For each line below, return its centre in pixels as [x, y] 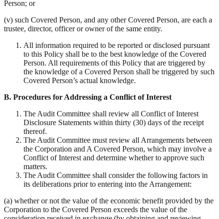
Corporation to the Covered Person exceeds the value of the [96, 210]
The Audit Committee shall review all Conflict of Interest [111, 114]
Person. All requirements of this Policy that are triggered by [114, 63]
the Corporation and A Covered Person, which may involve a [118, 149]
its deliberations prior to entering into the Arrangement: [108, 184]
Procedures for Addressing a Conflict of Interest [92, 97]
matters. [35, 167]
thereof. [35, 131]
